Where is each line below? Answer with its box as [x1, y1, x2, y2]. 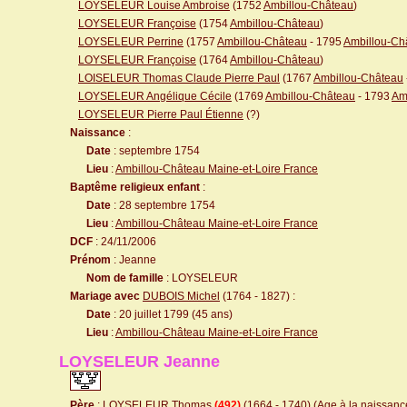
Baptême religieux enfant [70, 181, 200, 194]
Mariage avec [70, 290, 140, 303]
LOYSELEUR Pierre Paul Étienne [78, 108, 243, 121]
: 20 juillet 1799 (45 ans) [111, 308, 233, 321]
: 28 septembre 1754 [111, 199, 215, 212]
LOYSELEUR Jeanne [59, 352, 220, 371]
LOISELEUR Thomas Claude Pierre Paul [78, 72, 280, 84]
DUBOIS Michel [143, 290, 220, 303]
